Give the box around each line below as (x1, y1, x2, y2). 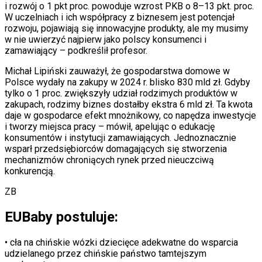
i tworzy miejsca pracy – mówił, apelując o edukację (5, 120, 215, 132)
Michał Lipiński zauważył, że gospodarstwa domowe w (5, 65, 230, 77)
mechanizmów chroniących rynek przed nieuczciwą (5, 154, 214, 166)
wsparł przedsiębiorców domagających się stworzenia (5, 143, 227, 154)
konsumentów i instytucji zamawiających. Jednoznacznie (5, 132, 236, 143)
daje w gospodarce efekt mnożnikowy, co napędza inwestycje (5, 109, 256, 121)
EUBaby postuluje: (5, 208, 118, 225)
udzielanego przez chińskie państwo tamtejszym (5, 247, 206, 259)
